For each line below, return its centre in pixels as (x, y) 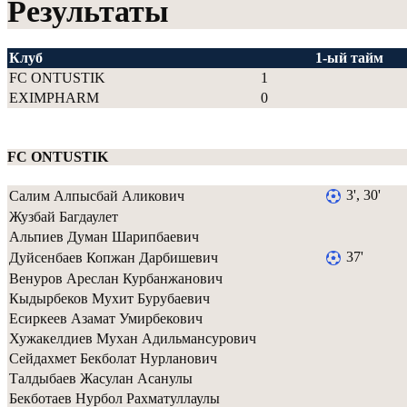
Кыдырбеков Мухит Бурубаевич (109, 298)
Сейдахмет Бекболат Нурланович (113, 358)
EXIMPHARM (54, 98)
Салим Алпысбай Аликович (97, 195)
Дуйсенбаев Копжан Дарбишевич (114, 257)
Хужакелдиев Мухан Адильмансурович (133, 338)
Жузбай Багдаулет (64, 216)
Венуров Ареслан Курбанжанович (116, 278)
